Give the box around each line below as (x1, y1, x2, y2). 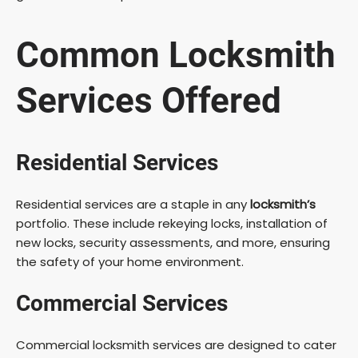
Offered (153, 80, 281, 122)
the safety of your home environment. (16, 253, 244, 270)
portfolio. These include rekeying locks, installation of (16, 214, 328, 232)
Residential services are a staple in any (16, 195, 250, 213)
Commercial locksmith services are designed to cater (16, 336, 336, 353)
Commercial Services (16, 289, 228, 316)
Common (16, 34, 169, 77)
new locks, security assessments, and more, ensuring (16, 233, 330, 251)
